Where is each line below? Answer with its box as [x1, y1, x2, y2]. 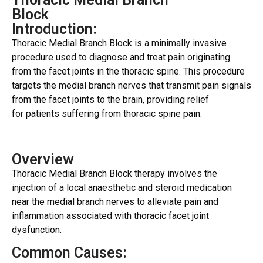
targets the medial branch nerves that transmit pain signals [12, 80, 251, 92]
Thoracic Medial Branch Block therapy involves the [12, 167, 217, 179]
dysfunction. [12, 224, 62, 235]
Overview [12, 150, 74, 168]
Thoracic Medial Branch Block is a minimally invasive [12, 38, 227, 49]
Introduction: [12, 21, 97, 38]
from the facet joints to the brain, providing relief [12, 94, 209, 106]
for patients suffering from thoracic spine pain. [12, 108, 202, 120]
